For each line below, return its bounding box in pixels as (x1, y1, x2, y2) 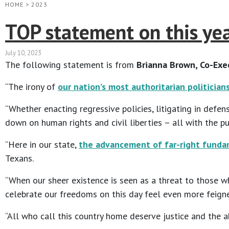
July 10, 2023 (5, 49, 41, 58)
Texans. (5, 152, 34, 165)
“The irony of (5, 81, 58, 93)
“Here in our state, (5, 139, 79, 151)
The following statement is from (5, 59, 134, 71)
